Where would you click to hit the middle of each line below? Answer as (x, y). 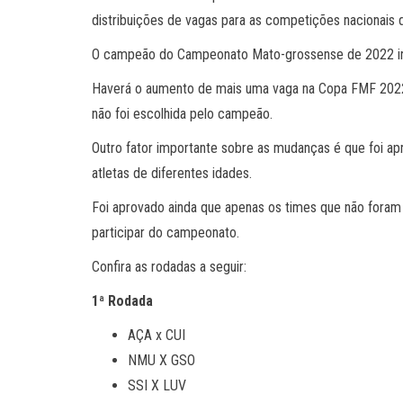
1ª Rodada (122, 300)
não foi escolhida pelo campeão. (182, 113)
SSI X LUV (157, 385)
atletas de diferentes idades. (172, 173)
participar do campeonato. (166, 232)
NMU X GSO (161, 360)
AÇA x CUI (157, 335)
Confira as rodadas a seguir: (169, 266)
